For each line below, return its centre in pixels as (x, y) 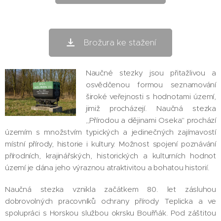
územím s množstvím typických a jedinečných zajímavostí (110, 132)
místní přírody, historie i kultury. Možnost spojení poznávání (110, 144)
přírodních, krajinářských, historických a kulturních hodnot (110, 156)
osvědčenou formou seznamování (151, 85)
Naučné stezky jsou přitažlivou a (151, 73)
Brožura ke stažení (120, 42)
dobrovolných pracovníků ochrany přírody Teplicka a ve (110, 201)
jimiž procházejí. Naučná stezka (151, 108)
